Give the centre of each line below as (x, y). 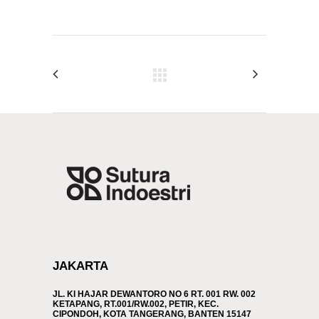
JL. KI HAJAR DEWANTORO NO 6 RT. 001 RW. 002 (154, 294)
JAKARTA (80, 266)
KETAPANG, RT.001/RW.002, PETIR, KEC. (136, 304)
